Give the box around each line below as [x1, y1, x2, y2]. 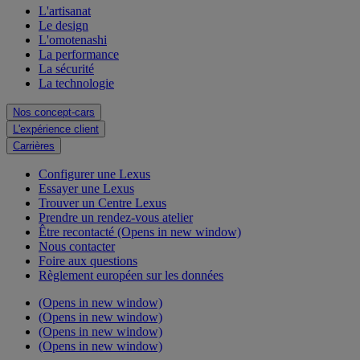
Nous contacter [39, 239, 115, 253]
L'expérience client [13, 122, 99, 135]
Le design [39, 18, 88, 32]
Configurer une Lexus [39, 166, 150, 181]
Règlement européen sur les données [39, 268, 223, 282]
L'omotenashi [39, 32, 107, 47]
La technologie [39, 76, 114, 90]
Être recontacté [39, 224, 117, 239]
